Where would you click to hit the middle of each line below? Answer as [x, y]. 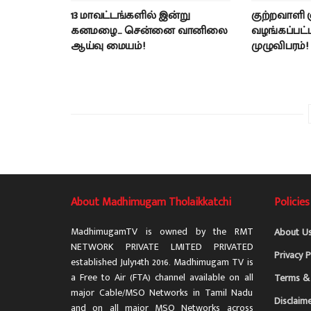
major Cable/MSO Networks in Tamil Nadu [162, 292]
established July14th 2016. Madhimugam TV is [162, 262]
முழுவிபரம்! [279, 46]
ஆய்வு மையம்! [108, 46]
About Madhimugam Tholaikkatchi [151, 202]
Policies [292, 202]
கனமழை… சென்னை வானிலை [149, 31]
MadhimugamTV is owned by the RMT [162, 231]
